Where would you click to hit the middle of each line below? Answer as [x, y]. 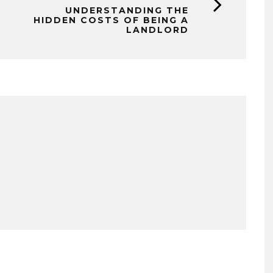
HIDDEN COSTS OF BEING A [111, 20]
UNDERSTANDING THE [127, 10]
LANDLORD [158, 30]
